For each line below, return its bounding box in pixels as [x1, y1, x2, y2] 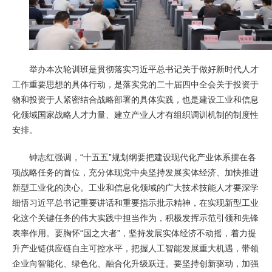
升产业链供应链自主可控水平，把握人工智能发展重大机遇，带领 [12, 243, 259, 254]
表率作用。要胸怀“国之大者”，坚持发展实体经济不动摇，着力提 [12, 228, 256, 239]
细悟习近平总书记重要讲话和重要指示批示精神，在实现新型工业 [12, 198, 259, 208]
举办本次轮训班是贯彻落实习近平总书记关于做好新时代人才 [29, 64, 259, 75]
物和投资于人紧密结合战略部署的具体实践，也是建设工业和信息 [12, 95, 259, 105]
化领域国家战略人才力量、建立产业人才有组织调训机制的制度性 [12, 110, 259, 120]
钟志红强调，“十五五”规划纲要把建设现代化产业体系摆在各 [29, 152, 256, 163]
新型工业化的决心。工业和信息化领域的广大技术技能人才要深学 [12, 183, 259, 193]
